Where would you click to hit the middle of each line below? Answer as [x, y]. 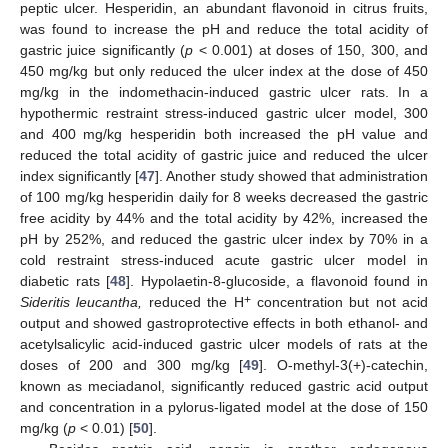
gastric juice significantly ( [103, 50]
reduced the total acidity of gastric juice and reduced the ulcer [224, 155]
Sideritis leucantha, [81, 302]
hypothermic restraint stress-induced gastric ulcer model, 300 [224, 113]
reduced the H [193, 302]
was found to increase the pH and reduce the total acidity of [224, 29]
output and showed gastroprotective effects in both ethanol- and [224, 323]
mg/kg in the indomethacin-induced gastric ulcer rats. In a [224, 92]
